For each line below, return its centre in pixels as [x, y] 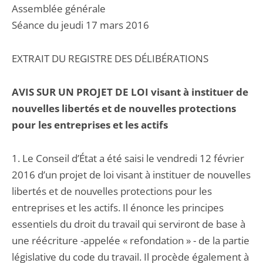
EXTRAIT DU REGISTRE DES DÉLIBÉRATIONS [110, 58]
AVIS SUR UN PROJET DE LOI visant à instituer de [130, 92]
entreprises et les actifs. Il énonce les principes [118, 208]
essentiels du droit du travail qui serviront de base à [129, 224]
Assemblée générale [59, 9]
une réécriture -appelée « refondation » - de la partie [131, 240]
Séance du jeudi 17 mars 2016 [80, 25]
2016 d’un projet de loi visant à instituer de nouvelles [131, 175]
